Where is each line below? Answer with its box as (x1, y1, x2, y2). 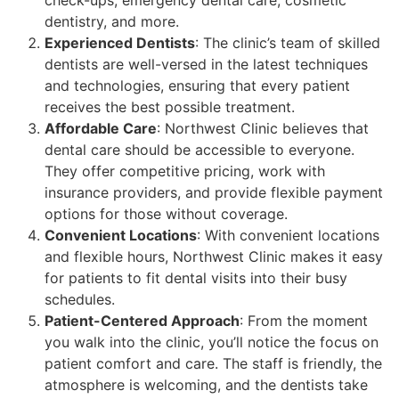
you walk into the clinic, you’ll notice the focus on (45, 332, 379, 351)
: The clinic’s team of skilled (195, 33, 380, 52)
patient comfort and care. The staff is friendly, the (45, 354, 382, 372)
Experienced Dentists (45, 33, 195, 52)
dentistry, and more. (45, 12, 179, 30)
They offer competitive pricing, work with (45, 161, 325, 180)
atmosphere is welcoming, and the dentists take (45, 375, 368, 394)
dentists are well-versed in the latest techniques (45, 54, 368, 73)
